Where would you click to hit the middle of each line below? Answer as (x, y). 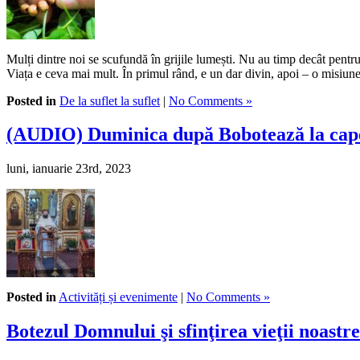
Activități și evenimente (118, 297)
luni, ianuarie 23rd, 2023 (69, 169)
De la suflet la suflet (110, 100)
